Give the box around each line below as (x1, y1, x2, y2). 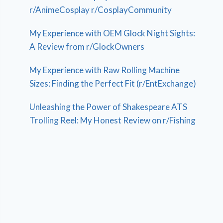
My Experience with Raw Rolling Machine (29, 64, 180, 75)
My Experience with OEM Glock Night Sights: (29, 27, 196, 38)
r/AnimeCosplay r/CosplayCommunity (29, 4, 172, 15)
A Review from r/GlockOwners (29, 41, 145, 52)
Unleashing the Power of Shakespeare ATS (29, 101, 188, 112)
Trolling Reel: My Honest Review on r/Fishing (29, 114, 196, 125)
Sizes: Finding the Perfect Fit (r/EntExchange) (29, 78, 197, 89)
